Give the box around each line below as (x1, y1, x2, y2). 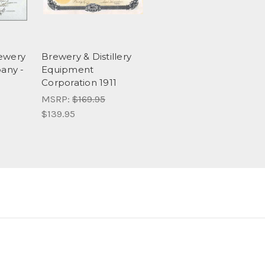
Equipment (41, 64, 94, 76)
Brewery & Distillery (41, 51, 131, 63)
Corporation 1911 (41, 77, 117, 89)
